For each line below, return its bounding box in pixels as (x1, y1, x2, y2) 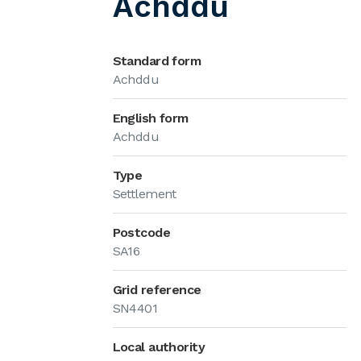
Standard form (112, 53, 201, 68)
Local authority (112, 339, 205, 355)
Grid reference (112, 282, 201, 297)
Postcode (112, 225, 171, 240)
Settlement (112, 186, 176, 201)
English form (112, 110, 189, 126)
